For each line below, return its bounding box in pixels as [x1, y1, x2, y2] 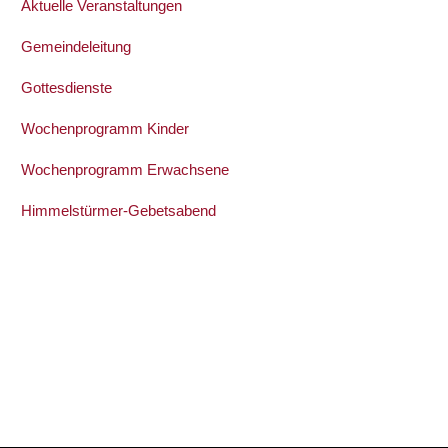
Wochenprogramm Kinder [20, 119, 189, 137]
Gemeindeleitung [20, 37, 131, 55]
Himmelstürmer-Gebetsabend [20, 201, 216, 219]
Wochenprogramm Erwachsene [20, 160, 229, 178]
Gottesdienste [20, 78, 112, 96]
